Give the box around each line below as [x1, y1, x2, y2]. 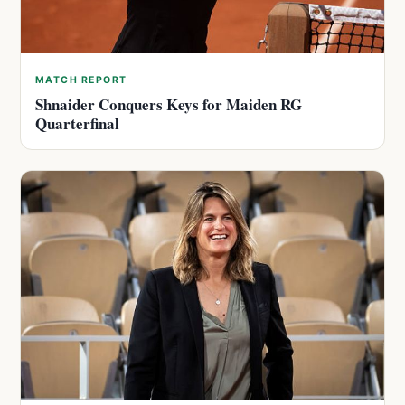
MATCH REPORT [35, 74, 127, 87]
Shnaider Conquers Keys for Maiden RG [35, 93, 302, 117]
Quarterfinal [35, 112, 119, 136]
